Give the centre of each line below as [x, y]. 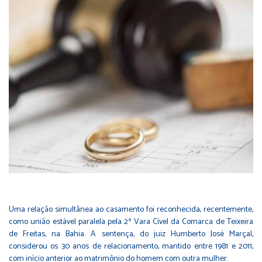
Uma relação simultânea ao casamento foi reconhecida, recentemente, [131, 209]
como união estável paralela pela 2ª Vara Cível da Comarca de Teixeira [131, 222]
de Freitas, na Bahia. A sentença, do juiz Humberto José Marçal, [131, 234]
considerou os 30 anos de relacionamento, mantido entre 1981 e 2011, [131, 246]
